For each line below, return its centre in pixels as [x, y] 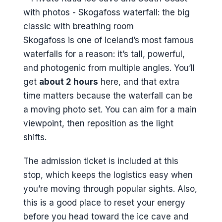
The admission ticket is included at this [101, 161]
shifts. [35, 137]
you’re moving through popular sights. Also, [110, 189]
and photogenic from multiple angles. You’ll [109, 68]
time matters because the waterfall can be [108, 95]
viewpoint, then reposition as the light [98, 123]
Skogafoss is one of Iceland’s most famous [109, 40]
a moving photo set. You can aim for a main [110, 109]
